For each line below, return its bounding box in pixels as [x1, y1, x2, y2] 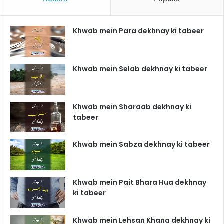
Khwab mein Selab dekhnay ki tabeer [73, 63, 207, 74]
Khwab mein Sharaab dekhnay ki [73, 101, 191, 112]
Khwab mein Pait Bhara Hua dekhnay [73, 177, 206, 188]
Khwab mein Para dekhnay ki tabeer [73, 25, 204, 36]
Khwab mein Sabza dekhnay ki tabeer [73, 139, 210, 150]
